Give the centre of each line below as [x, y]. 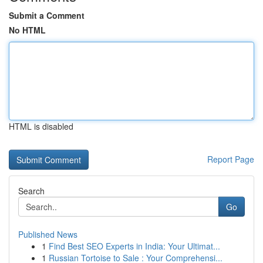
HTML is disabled [41, 126]
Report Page [231, 159]
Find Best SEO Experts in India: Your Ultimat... [134, 246]
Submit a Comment [47, 15]
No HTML [27, 30]
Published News [48, 234]
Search [31, 191]
